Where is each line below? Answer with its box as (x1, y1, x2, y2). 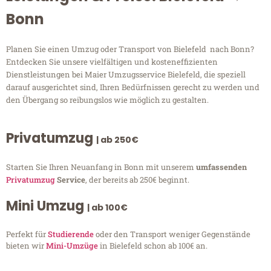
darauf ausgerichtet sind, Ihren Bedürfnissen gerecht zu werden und (6, 82, 260, 93)
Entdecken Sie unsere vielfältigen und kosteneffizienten (6, 56, 218, 68)
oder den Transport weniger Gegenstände (94, 229, 250, 240)
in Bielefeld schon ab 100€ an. (98, 240, 207, 252)
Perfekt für (6, 229, 48, 240)
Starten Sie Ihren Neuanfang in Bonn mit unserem (6, 162, 196, 173)
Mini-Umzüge (46, 240, 98, 252)
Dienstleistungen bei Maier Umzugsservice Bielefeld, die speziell (6, 69, 246, 80)
